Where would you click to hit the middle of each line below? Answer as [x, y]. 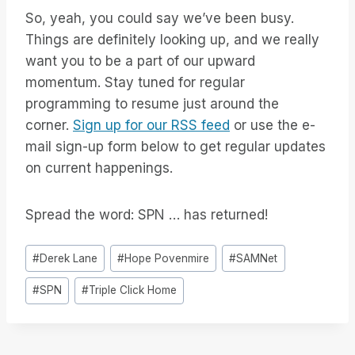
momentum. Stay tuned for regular [135, 83]
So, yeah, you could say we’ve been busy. [160, 19]
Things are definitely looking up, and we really [172, 40]
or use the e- [273, 126]
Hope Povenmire [167, 258]
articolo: [50, 271]
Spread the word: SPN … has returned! [147, 215]
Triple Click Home [133, 290]
